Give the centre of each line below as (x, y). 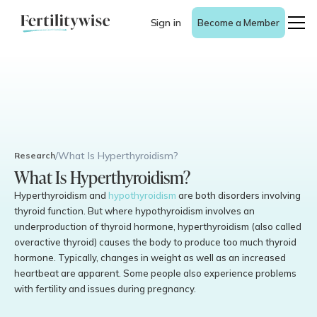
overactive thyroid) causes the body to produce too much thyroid (155, 242)
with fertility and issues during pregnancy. (105, 289)
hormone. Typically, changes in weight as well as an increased (150, 258)
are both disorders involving (238, 195)
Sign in (166, 23)
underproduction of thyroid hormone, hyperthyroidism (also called (158, 226)
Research (35, 155)
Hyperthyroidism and (61, 195)
